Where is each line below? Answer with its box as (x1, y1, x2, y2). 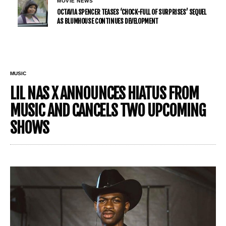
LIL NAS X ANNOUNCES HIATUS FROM (10, 84, 199, 103)
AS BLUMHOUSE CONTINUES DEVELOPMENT (57, 17, 158, 25)
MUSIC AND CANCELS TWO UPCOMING (10, 101, 206, 120)
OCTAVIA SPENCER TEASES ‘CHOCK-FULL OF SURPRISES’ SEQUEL (57, 8, 206, 16)
